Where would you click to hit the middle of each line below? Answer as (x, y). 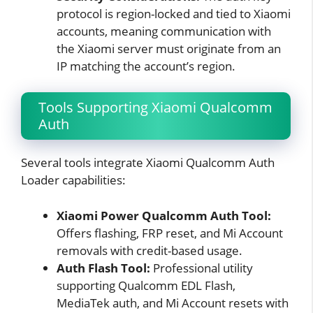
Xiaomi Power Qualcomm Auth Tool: (164, 215)
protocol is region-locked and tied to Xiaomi (174, 13)
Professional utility (202, 268)
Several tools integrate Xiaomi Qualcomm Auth (148, 163)
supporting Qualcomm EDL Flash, (146, 285)
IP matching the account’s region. (146, 66)
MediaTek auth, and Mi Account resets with (173, 303)
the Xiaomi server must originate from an (169, 48)
